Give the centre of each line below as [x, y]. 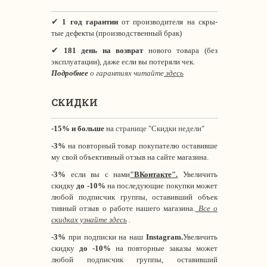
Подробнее [70, 73]
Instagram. [163, 237]
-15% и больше [78, 128]
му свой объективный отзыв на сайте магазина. [130, 157]
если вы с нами [98, 174]
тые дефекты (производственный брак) [117, 33]
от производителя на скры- [168, 22]
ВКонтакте [153, 174]
